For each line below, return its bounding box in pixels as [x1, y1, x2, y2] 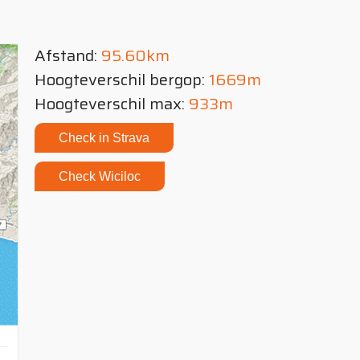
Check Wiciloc [59, 170, 141, 183]
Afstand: [35, 43, 101, 68]
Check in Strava [59, 131, 149, 145]
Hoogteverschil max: [35, 91, 185, 117]
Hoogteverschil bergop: [35, 67, 209, 92]
